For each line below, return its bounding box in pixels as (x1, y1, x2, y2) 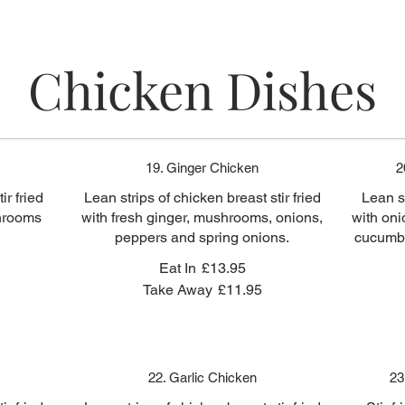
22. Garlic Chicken (147, 370, 257, 385)
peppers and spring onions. (115, 229, 290, 246)
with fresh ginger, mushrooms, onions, (81, 209, 324, 226)
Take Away (142, 281, 212, 298)
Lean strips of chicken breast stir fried (83, 189, 321, 206)
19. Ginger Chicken (146, 160, 259, 175)
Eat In (158, 259, 196, 277)
